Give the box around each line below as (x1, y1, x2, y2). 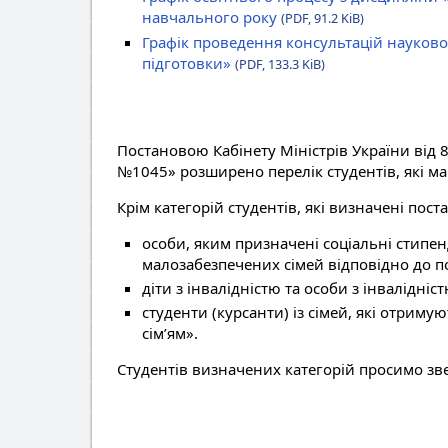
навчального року (142, 7, 281, 27)
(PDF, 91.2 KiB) (281, 9, 364, 27)
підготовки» (142, 53, 235, 73)
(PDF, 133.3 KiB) (235, 55, 325, 73)
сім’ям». (142, 323, 198, 343)
